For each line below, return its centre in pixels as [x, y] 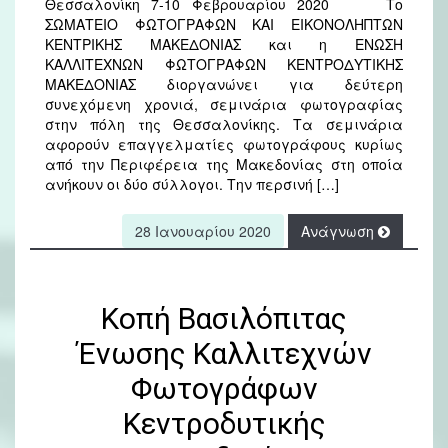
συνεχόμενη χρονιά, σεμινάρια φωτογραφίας [224, 104]
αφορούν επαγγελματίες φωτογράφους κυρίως [224, 144]
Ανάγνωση [339, 231]
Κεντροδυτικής [224, 424]
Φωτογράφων [224, 389]
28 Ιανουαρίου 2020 [203, 231]
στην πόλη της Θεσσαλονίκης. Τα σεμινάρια [224, 124]
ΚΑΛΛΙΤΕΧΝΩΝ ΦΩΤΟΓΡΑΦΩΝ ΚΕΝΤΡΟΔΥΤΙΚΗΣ [224, 64]
